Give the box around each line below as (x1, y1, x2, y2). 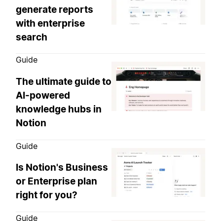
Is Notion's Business (16, 162, 108, 174)
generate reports (16, 3, 93, 15)
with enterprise (16, 17, 85, 29)
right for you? (16, 189, 77, 201)
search (16, 31, 47, 43)
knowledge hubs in (16, 104, 102, 115)
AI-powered (16, 90, 70, 102)
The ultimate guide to (16, 76, 111, 88)
